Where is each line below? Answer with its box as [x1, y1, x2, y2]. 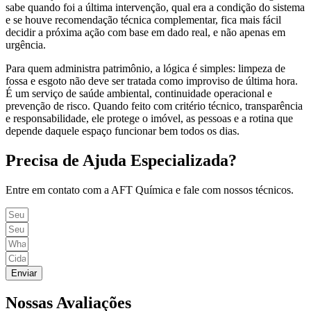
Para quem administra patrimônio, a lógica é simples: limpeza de [6, 62, 285, 74]
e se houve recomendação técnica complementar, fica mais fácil [6, 13, 281, 26]
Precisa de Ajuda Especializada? [6, 151, 237, 169]
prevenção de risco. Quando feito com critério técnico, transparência [6, 99, 303, 112]
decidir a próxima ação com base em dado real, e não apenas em [6, 26, 285, 38]
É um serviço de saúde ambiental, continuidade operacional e [6, 87, 272, 99]
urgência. [6, 38, 46, 51]
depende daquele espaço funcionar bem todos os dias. [6, 124, 239, 137]
